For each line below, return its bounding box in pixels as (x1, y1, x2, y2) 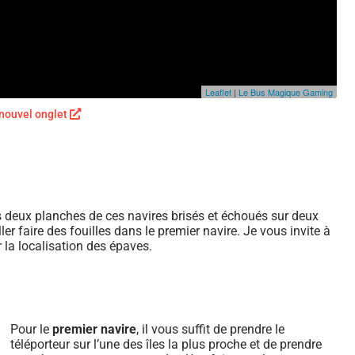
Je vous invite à (243, 223, 330, 239)
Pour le (10, 321, 52, 337)
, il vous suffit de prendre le (136, 321, 284, 337)
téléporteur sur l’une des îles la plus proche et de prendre (10, 336, 322, 352)
